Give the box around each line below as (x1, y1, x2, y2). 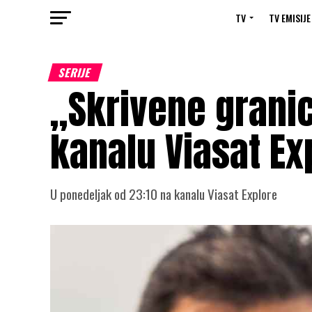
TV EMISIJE (269, 10, 311, 25)
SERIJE (56, 64, 94, 81)
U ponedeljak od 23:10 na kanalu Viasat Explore (50, 184, 277, 204)
